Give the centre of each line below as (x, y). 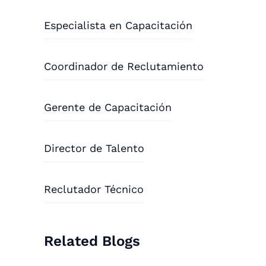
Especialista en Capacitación (118, 25)
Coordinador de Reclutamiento (124, 66)
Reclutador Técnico (94, 189)
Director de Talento (94, 148)
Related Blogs (92, 241)
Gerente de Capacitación (108, 107)
